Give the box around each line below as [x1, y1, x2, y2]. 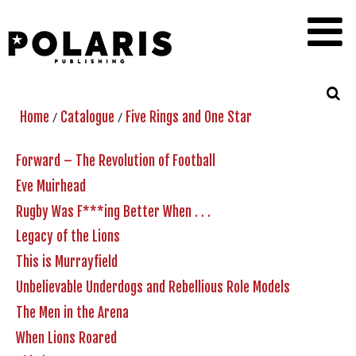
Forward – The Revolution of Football [16, 153, 215, 169]
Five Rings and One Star [126, 109, 252, 126]
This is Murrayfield [16, 253, 118, 271]
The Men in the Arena [16, 304, 129, 321]
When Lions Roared [16, 329, 117, 346]
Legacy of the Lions [16, 228, 120, 246]
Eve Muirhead [16, 177, 86, 195]
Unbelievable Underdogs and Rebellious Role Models [16, 278, 290, 296]
